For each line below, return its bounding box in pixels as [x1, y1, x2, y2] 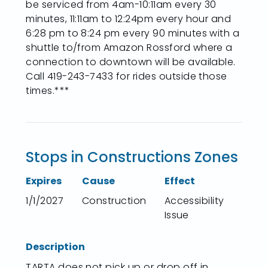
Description [26, 240, 86, 254]
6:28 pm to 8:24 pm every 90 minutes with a [26, 26, 240, 41]
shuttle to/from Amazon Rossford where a [26, 41, 233, 55]
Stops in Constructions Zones [26, 147, 239, 167]
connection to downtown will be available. [26, 55, 236, 69]
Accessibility [164, 193, 224, 208]
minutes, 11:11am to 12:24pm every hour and [26, 12, 232, 26]
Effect [164, 173, 195, 188]
